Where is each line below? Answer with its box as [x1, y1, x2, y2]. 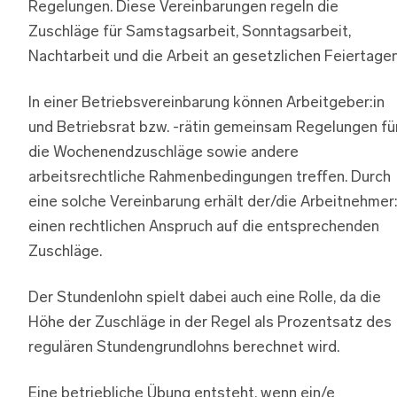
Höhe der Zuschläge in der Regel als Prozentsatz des [28, 315, 392, 331]
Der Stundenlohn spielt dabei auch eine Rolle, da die [28, 290, 381, 306]
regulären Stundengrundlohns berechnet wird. [28, 339, 339, 355]
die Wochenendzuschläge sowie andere [28, 144, 299, 160]
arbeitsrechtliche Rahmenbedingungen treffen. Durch [28, 169, 391, 185]
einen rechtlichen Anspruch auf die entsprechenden [28, 219, 379, 235]
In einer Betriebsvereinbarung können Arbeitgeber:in [28, 95, 385, 111]
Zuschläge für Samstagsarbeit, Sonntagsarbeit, [28, 24, 351, 40]
